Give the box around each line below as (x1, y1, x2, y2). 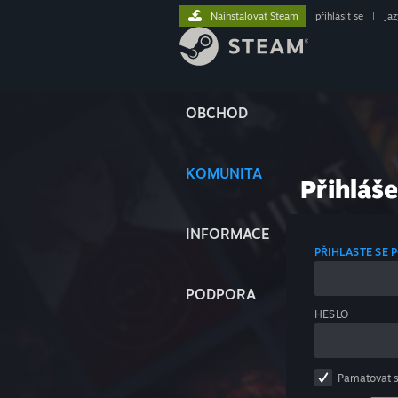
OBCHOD (186, 104, 248, 122)
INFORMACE (186, 225, 270, 243)
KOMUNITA (186, 164, 262, 182)
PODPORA (186, 285, 256, 303)
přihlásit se (315, 10, 363, 22)
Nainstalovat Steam (211, 10, 298, 22)
